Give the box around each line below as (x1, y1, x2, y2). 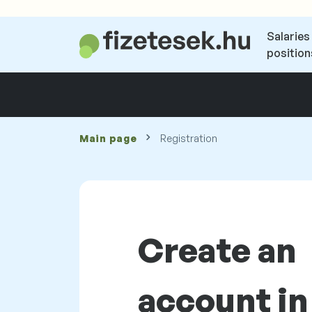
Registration (160, 132, 218, 144)
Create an (138, 229, 296, 271)
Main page (79, 132, 137, 144)
